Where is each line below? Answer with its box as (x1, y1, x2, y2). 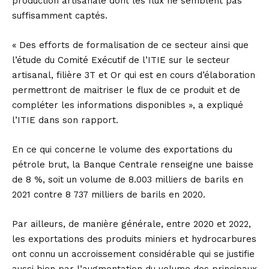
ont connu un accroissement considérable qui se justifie (12, 249, 255, 259)
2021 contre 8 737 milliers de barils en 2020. (12, 189, 205, 200)
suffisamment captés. (12, 10, 107, 21)
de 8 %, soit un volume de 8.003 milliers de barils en (12, 174, 243, 185)
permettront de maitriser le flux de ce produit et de (12, 85, 240, 95)
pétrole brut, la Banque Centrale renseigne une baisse (12, 159, 253, 170)
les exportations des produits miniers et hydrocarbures (12, 234, 256, 244)
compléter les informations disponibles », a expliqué (12, 100, 243, 110)
